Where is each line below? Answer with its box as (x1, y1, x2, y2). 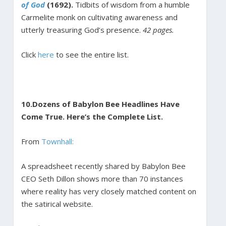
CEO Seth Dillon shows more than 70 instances (21, 173, 183, 184)
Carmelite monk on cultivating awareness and (21, 12, 178, 22)
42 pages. (142, 24, 174, 35)
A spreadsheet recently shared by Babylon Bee (21, 160, 186, 171)
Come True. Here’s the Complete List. (21, 111, 165, 122)
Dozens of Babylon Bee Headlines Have (32, 98, 180, 109)
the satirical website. (21, 198, 93, 209)
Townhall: (41, 136, 74, 146)
